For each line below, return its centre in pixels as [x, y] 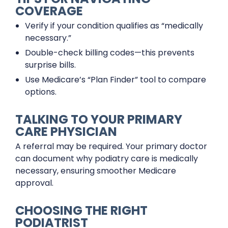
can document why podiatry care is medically [107, 159]
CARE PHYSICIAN [66, 132]
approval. [34, 183]
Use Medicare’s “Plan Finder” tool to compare [116, 80]
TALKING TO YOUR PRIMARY [99, 119]
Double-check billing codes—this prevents [110, 53]
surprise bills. [51, 65]
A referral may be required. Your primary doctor [111, 146]
